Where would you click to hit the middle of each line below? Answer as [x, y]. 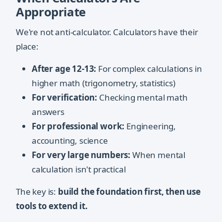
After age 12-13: [64, 69]
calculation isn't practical [79, 169]
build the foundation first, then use [129, 192]
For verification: [65, 98]
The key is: [37, 192]
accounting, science [70, 141]
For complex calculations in [149, 69]
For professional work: [78, 126]
